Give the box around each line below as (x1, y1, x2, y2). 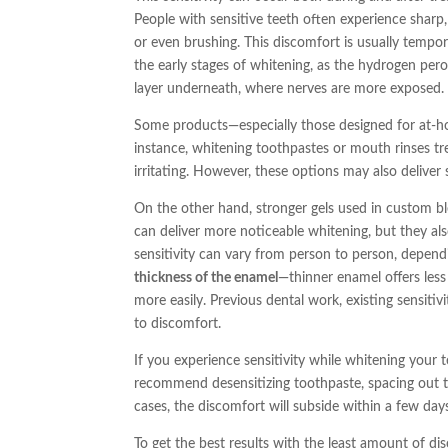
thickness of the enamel (134, 271, 279, 286)
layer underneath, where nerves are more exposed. (134, 82, 445, 97)
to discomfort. (134, 317, 222, 332)
